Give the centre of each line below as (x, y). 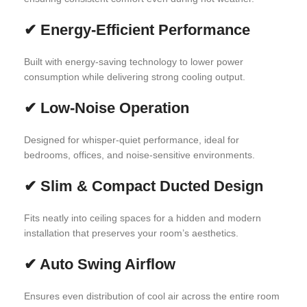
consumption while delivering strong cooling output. (135, 77)
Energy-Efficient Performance (145, 30)
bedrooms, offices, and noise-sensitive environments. (139, 155)
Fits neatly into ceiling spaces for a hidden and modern (143, 218)
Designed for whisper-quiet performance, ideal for (132, 140)
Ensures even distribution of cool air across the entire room (152, 296)
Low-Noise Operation (115, 108)
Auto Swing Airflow (108, 264)
